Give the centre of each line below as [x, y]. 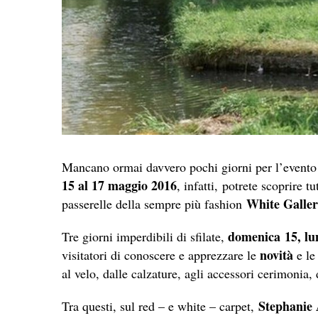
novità [276, 254]
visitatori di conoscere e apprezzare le [161, 254]
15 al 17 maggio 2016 [119, 185]
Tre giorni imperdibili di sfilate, [145, 236]
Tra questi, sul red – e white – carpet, [160, 306]
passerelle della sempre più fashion [154, 203]
